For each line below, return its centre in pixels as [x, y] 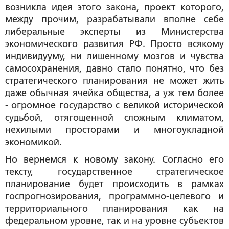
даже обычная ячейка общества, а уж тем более [114, 93]
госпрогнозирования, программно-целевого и [114, 196]
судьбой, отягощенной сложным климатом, [114, 118]
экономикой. [33, 142]
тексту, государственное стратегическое [114, 172]
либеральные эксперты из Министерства [114, 32]
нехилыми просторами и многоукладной [114, 130]
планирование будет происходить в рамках [114, 184]
